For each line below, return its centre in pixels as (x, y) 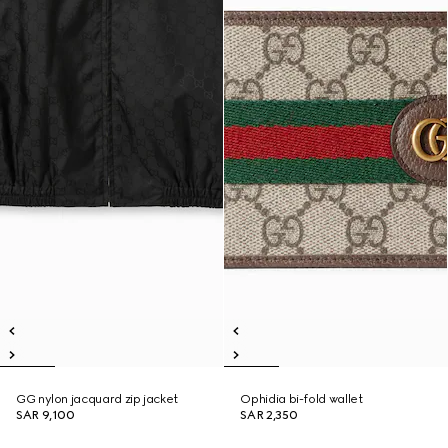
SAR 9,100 (45, 415)
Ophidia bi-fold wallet (301, 399)
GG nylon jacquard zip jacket (97, 399)
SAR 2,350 (269, 415)
